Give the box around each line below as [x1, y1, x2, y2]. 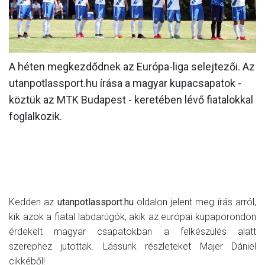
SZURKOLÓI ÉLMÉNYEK [75, 83, 190, 96]
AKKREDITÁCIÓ [96, 106, 169, 118]
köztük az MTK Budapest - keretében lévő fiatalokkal [9, 93, 253, 106]
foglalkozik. [9, 109, 62, 122]
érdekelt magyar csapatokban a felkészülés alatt [9, 225, 256, 237]
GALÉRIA [111, 61, 154, 73]
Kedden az [9, 196, 57, 208]
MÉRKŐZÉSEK [98, 16, 167, 28]
